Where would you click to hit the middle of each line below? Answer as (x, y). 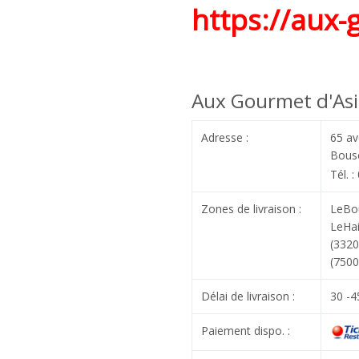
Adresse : (224, 137)
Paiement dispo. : (245, 330)
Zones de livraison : (251, 208)
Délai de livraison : (248, 296)
